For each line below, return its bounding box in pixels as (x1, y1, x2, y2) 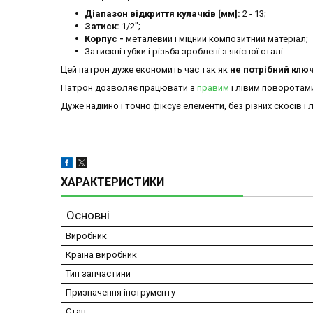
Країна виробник (66, 249, 137, 261)
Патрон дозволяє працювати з (61, 82, 197, 94)
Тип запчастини (66, 268, 131, 279)
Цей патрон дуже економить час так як (61, 64, 230, 75)
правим (197, 82, 229, 94)
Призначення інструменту (66, 287, 175, 298)
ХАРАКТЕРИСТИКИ (61, 175, 164, 189)
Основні (66, 208, 110, 223)
